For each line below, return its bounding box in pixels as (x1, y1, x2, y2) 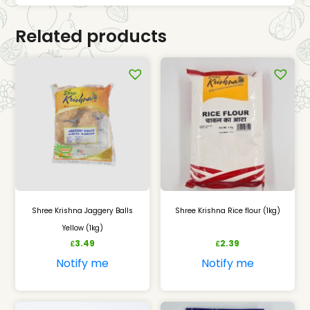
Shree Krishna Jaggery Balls (32, 206, 134, 217)
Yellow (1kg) (62, 223, 103, 234)
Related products (15, 24, 167, 48)
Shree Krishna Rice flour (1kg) (174, 206, 280, 217)
